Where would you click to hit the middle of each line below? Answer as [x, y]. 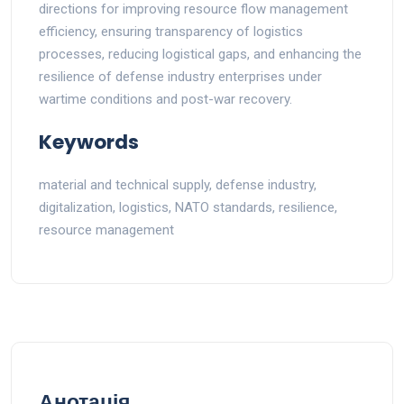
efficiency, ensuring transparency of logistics [171, 31]
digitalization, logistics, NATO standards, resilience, [188, 207]
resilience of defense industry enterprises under [180, 76]
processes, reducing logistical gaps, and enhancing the [200, 54]
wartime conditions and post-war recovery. [165, 99]
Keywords [89, 142]
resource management [106, 230]
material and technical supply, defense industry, [178, 184]
